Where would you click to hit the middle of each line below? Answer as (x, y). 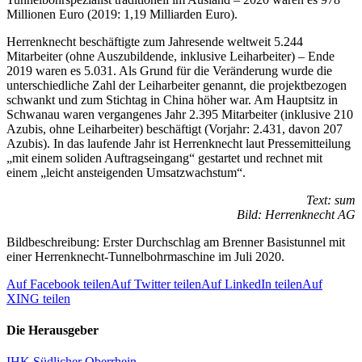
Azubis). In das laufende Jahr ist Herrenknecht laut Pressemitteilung (179, 143)
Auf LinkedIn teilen (252, 284)
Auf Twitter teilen (156, 284)
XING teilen (38, 298)
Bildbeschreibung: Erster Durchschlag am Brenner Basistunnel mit (176, 242)
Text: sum (331, 200)
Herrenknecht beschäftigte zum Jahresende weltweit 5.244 (155, 41)
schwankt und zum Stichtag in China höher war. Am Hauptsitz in (172, 99)
